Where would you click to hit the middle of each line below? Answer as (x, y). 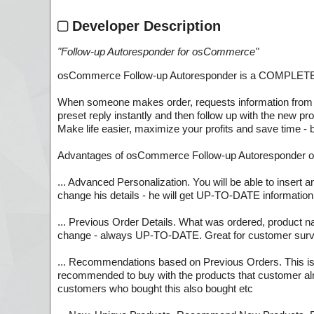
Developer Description (144, 26)
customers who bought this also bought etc (155, 289)
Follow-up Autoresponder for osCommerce (158, 52)
